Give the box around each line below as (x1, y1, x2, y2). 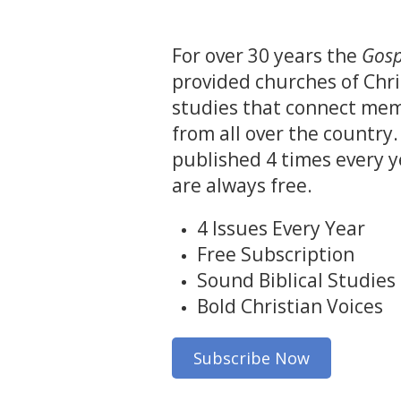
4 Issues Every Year (197, 215, 365, 241)
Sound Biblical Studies (197, 267, 396, 293)
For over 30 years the (172, 42, 362, 68)
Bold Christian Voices (197, 293, 383, 319)
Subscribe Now (193, 346, 310, 369)
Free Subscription (197, 241, 354, 267)
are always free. (172, 172, 317, 198)
